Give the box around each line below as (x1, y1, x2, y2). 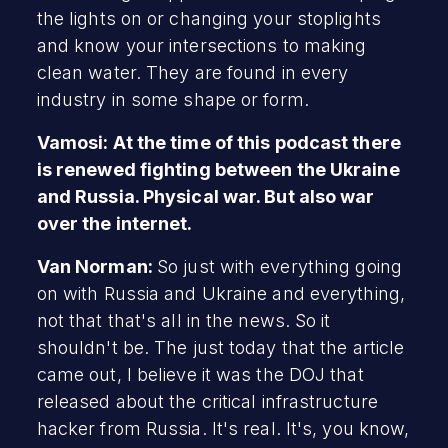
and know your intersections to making (36, 34, 367, 56)
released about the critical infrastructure (36, 390, 378, 412)
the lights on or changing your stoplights (36, 7, 381, 29)
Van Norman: (36, 255, 157, 277)
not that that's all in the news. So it (36, 309, 331, 331)
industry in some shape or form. (36, 88, 309, 110)
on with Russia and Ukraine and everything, (36, 282, 405, 304)
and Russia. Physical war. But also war (36, 185, 375, 207)
